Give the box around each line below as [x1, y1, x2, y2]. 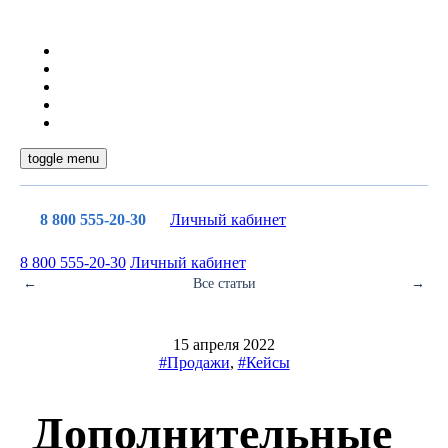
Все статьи [192, 276, 256, 291]
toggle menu [28, 151, 99, 166]
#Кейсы [237, 354, 290, 371]
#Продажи [158, 354, 230, 371]
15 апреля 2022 [173, 336, 275, 353]
